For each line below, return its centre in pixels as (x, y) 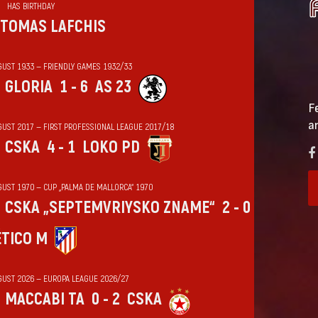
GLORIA (28, 87)
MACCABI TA (44, 299)
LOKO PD (111, 147)
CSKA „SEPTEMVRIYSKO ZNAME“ (110, 208)
